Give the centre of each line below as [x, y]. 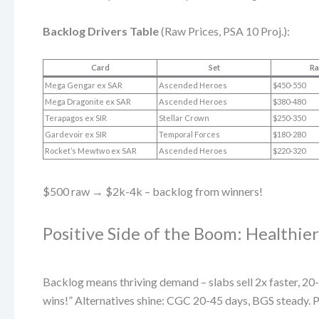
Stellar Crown [184, 117]
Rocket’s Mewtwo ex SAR [91, 150]
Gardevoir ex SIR [76, 134]
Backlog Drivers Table [101, 31]
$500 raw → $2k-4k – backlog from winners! [153, 192]
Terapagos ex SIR [76, 117]
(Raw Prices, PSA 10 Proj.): [224, 31]
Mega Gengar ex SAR [84, 85]
